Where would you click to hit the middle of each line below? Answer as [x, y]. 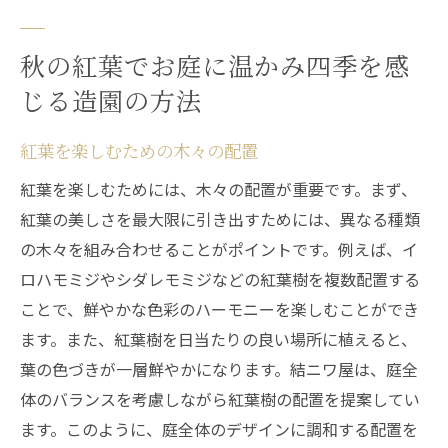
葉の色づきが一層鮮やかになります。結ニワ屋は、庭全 [219, 369]
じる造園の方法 [111, 100]
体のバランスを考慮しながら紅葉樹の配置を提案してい [220, 399]
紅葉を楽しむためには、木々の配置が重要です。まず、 [218, 189]
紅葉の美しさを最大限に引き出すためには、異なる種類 [220, 219]
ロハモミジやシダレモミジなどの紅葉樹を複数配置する [220, 279]
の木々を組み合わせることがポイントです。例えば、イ [219, 249]
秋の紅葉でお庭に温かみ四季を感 [215, 65]
